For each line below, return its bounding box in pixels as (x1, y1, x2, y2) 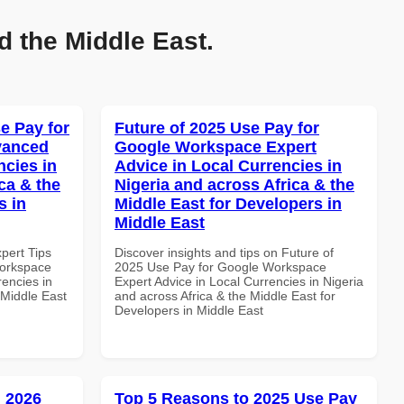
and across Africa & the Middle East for (115, 288, 335, 303)
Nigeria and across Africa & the (115, 175, 354, 194)
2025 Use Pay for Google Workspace (115, 259, 326, 274)
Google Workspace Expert (115, 137, 317, 156)
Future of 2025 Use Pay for (115, 118, 319, 137)
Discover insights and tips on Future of (115, 244, 334, 260)
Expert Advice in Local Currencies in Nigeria (115, 273, 363, 289)
